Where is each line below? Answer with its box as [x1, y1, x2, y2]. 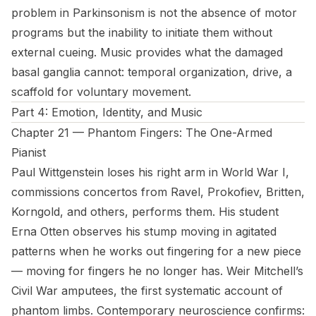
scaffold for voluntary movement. [11, 85, 191, 99]
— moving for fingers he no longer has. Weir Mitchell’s [11, 264, 303, 278]
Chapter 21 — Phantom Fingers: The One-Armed [11, 126, 272, 140]
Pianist [11, 145, 46, 159]
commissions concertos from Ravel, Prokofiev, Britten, [11, 185, 305, 199]
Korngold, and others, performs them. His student [11, 205, 279, 219]
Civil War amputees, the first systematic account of [11, 284, 283, 298]
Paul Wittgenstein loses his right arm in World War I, [11, 165, 289, 179]
